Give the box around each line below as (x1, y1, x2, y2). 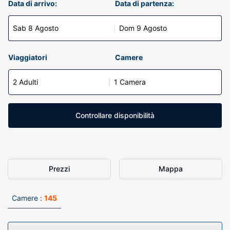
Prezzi (49, 164, 70, 173)
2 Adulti (13, 78, 38, 86)
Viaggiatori (8, 53, 47, 62)
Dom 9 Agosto (119, 24, 167, 32)
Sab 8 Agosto (13, 24, 59, 32)
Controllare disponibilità (75, 111, 155, 120)
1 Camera (114, 78, 146, 86)
